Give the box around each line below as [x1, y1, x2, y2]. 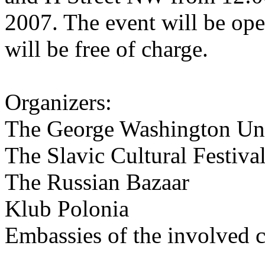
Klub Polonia [5, 196, 129, 221]
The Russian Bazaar [5, 169, 189, 195]
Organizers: [5, 89, 112, 115]
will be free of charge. [5, 36, 208, 62]
